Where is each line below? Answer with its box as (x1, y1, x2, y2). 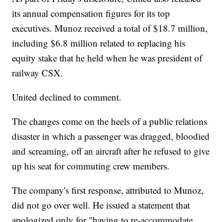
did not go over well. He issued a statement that (12, 199, 190, 212)
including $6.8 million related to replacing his (12, 37, 186, 50)
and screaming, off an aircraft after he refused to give (12, 145, 210, 158)
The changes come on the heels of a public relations (12, 115, 208, 128)
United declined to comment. (12, 91, 122, 104)
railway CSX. (12, 66, 63, 79)
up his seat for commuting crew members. (12, 160, 170, 172)
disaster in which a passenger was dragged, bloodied (12, 130, 210, 143)
